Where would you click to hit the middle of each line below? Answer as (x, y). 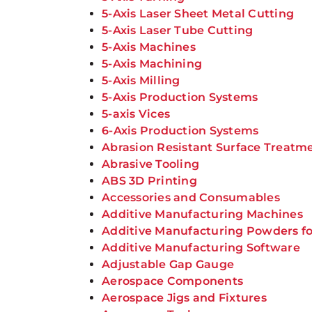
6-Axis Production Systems (180, 131)
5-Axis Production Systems (180, 97)
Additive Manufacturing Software (201, 248)
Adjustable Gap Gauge (168, 264)
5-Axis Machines (149, 47)
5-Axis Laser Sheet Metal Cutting (198, 14)
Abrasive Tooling (151, 164)
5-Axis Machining (152, 64)
